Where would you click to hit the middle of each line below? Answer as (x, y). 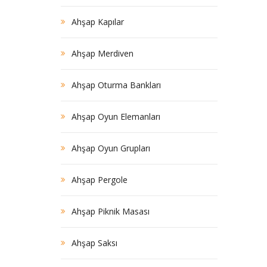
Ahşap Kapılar (98, 22)
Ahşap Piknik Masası (111, 212)
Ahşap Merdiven (103, 54)
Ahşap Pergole (100, 180)
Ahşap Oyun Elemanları (116, 117)
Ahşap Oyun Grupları (111, 148)
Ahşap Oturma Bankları (116, 85)
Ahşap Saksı (94, 243)
